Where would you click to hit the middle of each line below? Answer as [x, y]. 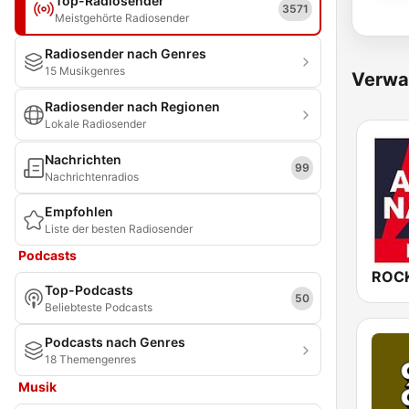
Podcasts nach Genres [115, 342]
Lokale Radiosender [95, 124]
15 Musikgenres [85, 71]
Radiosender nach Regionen [132, 106]
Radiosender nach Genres [126, 53]
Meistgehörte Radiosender [122, 18]
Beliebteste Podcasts [99, 307]
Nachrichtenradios [92, 177]
